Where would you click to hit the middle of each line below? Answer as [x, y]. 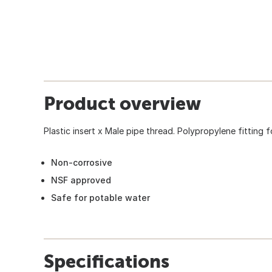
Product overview [122, 103]
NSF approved [81, 180]
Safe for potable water [100, 197]
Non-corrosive [82, 162]
